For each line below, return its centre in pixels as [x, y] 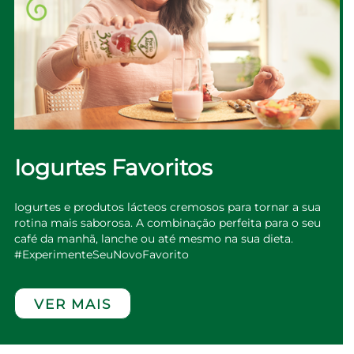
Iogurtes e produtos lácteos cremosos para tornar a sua [167, 207]
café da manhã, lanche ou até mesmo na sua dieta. [153, 239]
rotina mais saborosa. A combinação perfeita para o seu [167, 223]
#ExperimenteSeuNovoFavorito [101, 255]
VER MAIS [72, 305]
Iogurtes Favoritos [113, 168]
